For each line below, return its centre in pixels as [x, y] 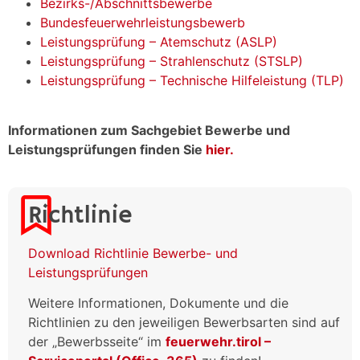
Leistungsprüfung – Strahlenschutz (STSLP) [172, 61]
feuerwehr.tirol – [218, 342]
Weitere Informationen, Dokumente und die [158, 303]
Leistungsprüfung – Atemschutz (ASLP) [159, 42]
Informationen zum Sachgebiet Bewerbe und [149, 131]
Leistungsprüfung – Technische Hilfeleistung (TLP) [192, 80]
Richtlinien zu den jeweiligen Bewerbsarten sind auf [184, 323]
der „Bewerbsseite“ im [96, 342]
